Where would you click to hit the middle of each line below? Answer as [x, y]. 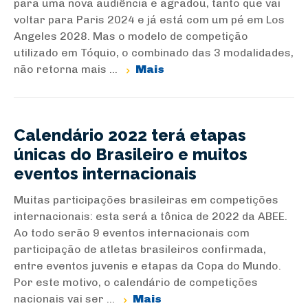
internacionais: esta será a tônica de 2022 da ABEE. [151, 216]
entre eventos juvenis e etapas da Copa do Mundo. [147, 266]
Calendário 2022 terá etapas [130, 135]
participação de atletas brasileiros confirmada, [140, 249]
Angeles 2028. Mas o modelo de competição [131, 36]
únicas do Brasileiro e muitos [131, 154]
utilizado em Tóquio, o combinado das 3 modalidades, [154, 53]
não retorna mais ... [67, 69]
